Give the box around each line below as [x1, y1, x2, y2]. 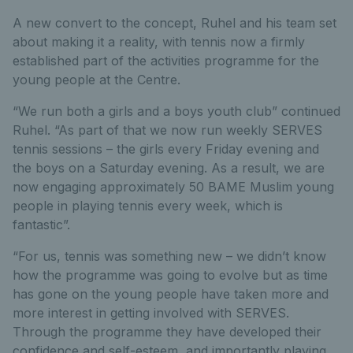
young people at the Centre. [13, 72, 180, 87]
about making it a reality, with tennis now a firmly [13, 34, 305, 50]
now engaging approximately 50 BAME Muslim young [13, 179, 334, 195]
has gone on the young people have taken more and [13, 286, 329, 302]
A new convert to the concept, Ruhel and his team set [13, 15, 336, 31]
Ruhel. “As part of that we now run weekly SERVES [13, 122, 322, 138]
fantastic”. [13, 217, 70, 232]
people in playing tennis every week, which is [13, 198, 283, 214]
